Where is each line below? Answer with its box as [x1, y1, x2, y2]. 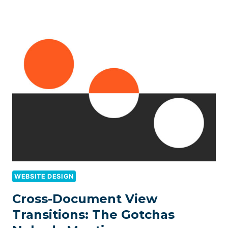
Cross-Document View [12, 191, 157, 206]
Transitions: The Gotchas [12, 207, 175, 222]
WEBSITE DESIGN [14, 172, 74, 180]
